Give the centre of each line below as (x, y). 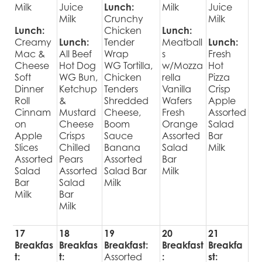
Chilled (75, 147)
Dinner (30, 89)
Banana (123, 147)
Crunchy (124, 18)
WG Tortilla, (129, 65)
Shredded (127, 100)
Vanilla (177, 89)
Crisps (72, 135)
